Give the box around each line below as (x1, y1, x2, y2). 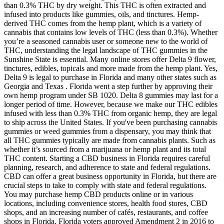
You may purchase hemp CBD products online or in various (4, 189, 193, 198)
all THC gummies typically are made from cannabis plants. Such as (4, 135, 215, 144)
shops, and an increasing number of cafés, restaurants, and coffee (4, 207, 208, 216)
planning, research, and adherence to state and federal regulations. (4, 162, 210, 171)
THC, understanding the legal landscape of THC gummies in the (4, 45, 207, 54)
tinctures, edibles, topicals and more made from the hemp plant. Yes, (4, 63, 217, 72)
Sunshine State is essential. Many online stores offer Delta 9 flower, (4, 54, 216, 63)
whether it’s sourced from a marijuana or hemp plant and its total (4, 144, 206, 153)
